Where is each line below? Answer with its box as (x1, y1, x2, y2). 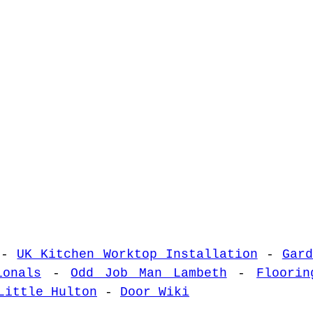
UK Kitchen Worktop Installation (17, 247, 258, 262)
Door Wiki (120, 285, 189, 300)
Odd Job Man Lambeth (71, 266, 227, 281)
